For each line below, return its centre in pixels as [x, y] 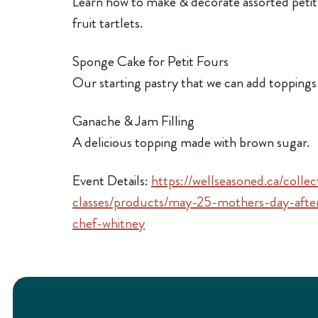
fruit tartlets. [108, 23]
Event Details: [112, 181]
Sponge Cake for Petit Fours [150, 61]
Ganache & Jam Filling [133, 121]
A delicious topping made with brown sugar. [191, 142]
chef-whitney [109, 223]
